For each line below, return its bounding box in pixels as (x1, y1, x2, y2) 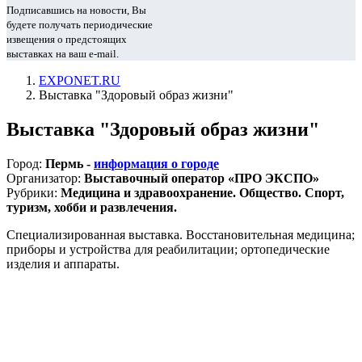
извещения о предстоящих (6, 33, 127, 45)
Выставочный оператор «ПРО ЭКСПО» (84, 170, 319, 185)
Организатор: (6, 170, 84, 185)
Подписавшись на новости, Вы (6, 4, 146, 16)
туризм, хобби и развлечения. (6, 200, 177, 214)
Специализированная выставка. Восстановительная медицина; (6, 227, 355, 242)
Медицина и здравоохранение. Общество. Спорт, (61, 185, 344, 200)
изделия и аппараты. (6, 256, 120, 271)
